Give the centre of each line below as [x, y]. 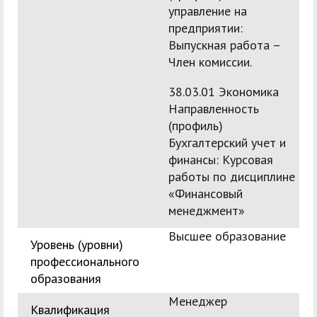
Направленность [214, 109]
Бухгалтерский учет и [227, 143]
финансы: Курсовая [221, 160]
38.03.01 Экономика [224, 92]
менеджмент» [207, 211]
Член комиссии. [210, 62]
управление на [208, 11]
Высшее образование [227, 236]
